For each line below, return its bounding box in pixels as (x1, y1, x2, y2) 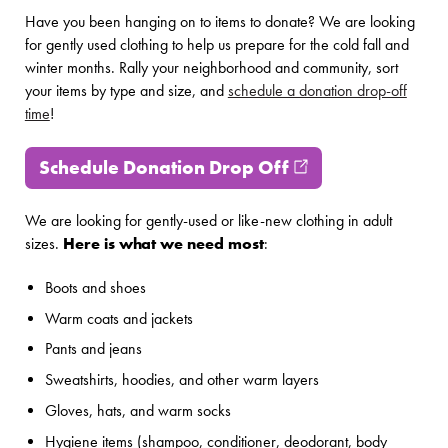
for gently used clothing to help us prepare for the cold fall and (24, 34, 409, 55)
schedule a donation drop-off (227, 80, 407, 101)
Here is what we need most (62, 233, 264, 254)
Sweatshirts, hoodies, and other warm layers (44, 370, 319, 391)
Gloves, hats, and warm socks (44, 401, 231, 422)
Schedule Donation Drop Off (38, 154, 289, 180)
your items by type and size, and (24, 80, 228, 101)
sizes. (24, 233, 63, 254)
